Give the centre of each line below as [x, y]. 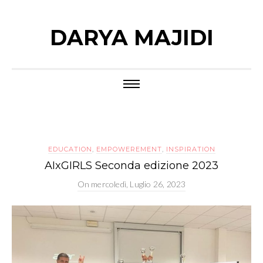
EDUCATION [70, 149]
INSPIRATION [190, 149]
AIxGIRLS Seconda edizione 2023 [131, 166]
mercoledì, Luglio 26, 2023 [139, 184]
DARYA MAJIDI [131, 38]
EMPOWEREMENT [129, 149]
